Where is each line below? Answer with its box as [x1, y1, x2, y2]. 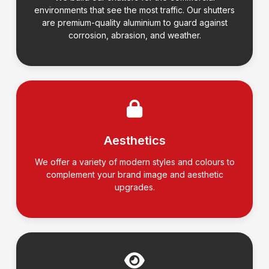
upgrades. [114, 182, 155, 193]
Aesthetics [103, 133, 166, 148]
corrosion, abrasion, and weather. [68, 30, 201, 41]
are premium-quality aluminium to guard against [41, 17, 228, 28]
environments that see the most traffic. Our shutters [34, 5, 235, 16]
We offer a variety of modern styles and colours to [34, 157, 235, 168]
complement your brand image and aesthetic [46, 169, 223, 180]
